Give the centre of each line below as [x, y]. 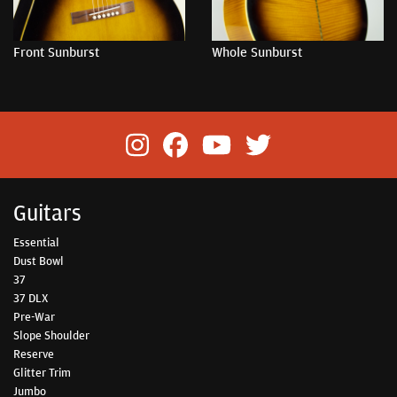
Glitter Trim [42, 373]
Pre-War [34, 317]
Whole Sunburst [257, 52]
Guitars [47, 213]
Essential [36, 242]
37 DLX [31, 298]
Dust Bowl [39, 261]
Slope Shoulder [51, 335]
